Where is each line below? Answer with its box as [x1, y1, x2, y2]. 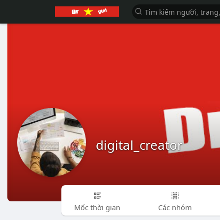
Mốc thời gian [74, 202, 121, 212]
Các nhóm [158, 202, 192, 212]
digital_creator [96, 136, 183, 154]
